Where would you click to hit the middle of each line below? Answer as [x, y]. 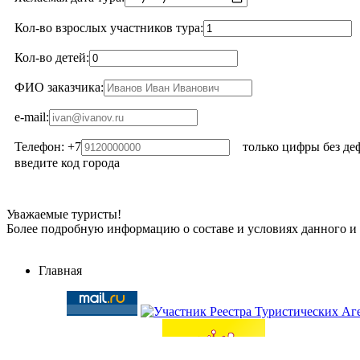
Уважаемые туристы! [64, 215]
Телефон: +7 [48, 147]
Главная [60, 271]
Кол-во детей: [52, 58]
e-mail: [32, 117]
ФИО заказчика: [59, 88]
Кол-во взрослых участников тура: [109, 28]
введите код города [67, 163]
